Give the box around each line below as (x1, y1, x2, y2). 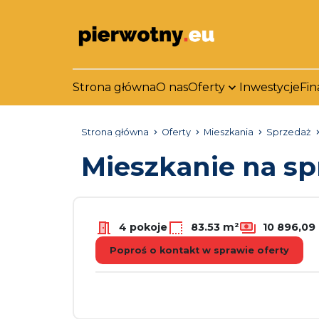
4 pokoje (116, 220, 167, 234)
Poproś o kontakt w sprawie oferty (110, 245, 289, 256)
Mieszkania (204, 127, 253, 137)
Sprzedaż (266, 127, 311, 137)
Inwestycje (239, 80, 300, 94)
